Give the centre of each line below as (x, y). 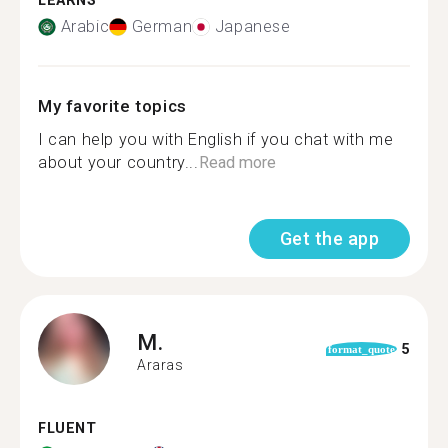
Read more (237, 162)
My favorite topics (112, 106)
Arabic (85, 26)
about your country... (118, 162)
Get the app (329, 238)
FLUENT (67, 428)
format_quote (361, 349)
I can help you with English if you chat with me (216, 139)
